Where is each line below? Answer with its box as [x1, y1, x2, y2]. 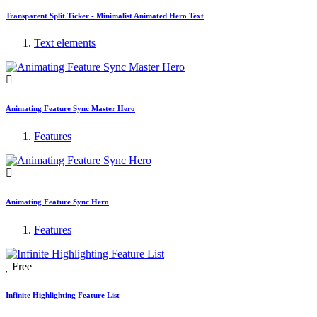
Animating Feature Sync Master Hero [6, 104, 135, 113]
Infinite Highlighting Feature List [6, 291, 120, 300]
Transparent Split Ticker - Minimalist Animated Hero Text [6, 11, 204, 20]
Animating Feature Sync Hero [6, 197, 109, 207]
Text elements [34, 37, 96, 50]
